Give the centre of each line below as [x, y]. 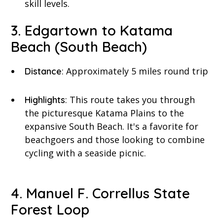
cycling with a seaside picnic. [86, 153]
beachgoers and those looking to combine [115, 140]
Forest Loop [50, 210]
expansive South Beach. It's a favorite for [112, 127]
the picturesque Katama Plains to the [105, 113]
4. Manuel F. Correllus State [101, 193]
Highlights [45, 100]
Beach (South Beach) [79, 47]
